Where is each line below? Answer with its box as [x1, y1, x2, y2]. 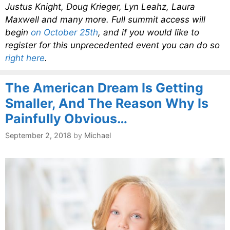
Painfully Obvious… [5, 110, 127, 126]
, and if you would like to [98, 27, 199, 37]
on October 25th [31, 27, 98, 37]
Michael [84, 130, 111, 140]
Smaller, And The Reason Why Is [5, 95, 208, 111]
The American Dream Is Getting [5, 80, 203, 95]
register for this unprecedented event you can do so [5, 40, 220, 50]
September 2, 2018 [5, 130, 71, 140]
